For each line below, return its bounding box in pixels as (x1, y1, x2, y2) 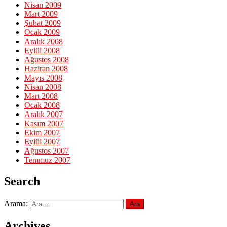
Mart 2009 (24, 10, 58, 19)
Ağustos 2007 (24, 146, 69, 156)
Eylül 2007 (24, 137, 60, 146)
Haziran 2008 (24, 64, 68, 73)
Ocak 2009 (24, 28, 60, 37)
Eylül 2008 (24, 46, 60, 55)
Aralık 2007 (24, 110, 63, 119)
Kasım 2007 (24, 119, 63, 128)
